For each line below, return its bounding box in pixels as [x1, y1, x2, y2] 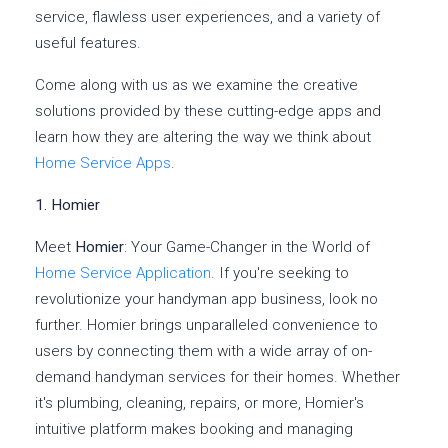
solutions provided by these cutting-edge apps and [35, 102, 381, 121]
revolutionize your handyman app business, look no [35, 290, 378, 309]
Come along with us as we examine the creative [35, 76, 358, 95]
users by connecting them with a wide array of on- [35, 342, 372, 361]
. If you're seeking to [211, 264, 349, 283]
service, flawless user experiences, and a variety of [35, 8, 380, 27]
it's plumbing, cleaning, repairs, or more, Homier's [35, 394, 364, 413]
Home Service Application [35, 264, 211, 283]
